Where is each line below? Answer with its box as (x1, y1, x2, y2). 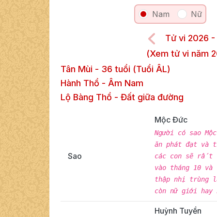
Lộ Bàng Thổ (61, 92, 112, 103)
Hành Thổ (61, 78, 99, 89)
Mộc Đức (154, 115, 187, 125)
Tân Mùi (61, 64, 93, 75)
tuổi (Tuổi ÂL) (112, 64, 170, 75)
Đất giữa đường (121, 92, 184, 103)
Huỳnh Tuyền (154, 206, 201, 216)
